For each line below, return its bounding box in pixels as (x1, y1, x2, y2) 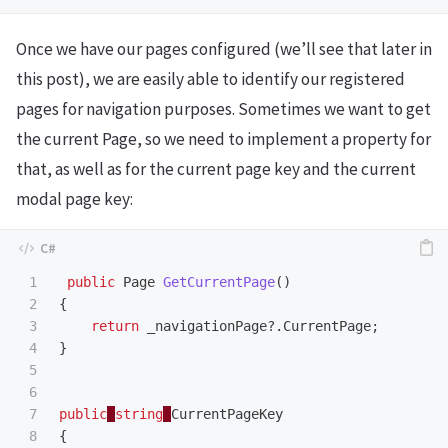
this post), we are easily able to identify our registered (16, 68, 405, 91)
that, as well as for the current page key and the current (16, 158, 416, 181)
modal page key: (16, 188, 133, 211)
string (115, 406, 163, 423)
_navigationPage (147, 318, 267, 335)
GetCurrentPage (163, 274, 275, 291)
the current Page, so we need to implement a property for (16, 128, 431, 151)
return (91, 318, 139, 335)
